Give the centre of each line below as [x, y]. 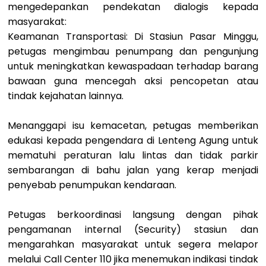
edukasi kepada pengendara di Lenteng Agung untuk [133, 140]
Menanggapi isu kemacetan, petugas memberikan [133, 125]
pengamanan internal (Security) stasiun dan [133, 229]
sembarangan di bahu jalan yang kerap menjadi [133, 170]
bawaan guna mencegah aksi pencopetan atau [133, 81]
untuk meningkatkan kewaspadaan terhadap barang [133, 66]
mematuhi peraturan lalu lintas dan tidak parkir [133, 155]
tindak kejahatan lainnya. [66, 96]
